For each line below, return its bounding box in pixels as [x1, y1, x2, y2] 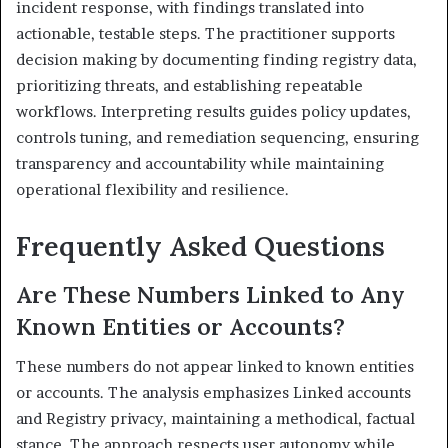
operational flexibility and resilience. [16, 180, 289, 200]
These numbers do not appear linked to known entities [16, 357, 414, 377]
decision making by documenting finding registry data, [16, 50, 417, 70]
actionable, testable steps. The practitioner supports [16, 24, 395, 44]
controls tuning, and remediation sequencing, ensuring [16, 128, 419, 148]
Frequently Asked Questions [16, 229, 385, 264]
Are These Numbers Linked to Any [16, 279, 405, 309]
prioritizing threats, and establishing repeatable [16, 76, 363, 96]
